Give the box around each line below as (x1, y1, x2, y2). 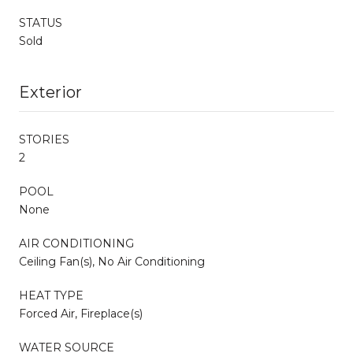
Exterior (19, 82, 82, 102)
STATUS (19, 15, 62, 30)
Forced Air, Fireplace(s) (19, 306, 143, 321)
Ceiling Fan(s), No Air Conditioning (19, 254, 205, 269)
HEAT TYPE (19, 288, 84, 303)
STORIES (19, 132, 69, 147)
